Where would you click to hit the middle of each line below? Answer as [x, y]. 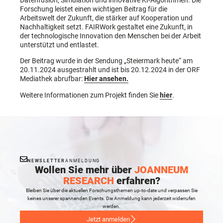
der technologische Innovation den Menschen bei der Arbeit [111, 36]
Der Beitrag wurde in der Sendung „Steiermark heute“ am [106, 61]
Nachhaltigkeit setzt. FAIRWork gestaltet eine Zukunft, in [106, 27]
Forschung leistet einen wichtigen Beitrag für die [94, 9]
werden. [111, 207]
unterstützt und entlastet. [59, 45]
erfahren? [137, 181]
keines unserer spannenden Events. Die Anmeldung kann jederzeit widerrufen [111, 199]
